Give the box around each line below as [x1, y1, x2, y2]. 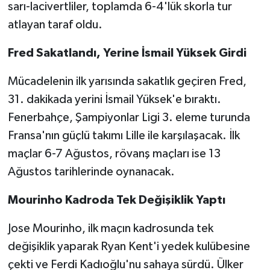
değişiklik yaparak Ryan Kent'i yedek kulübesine [7, 240, 250, 253]
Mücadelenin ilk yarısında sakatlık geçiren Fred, [7, 75, 246, 87]
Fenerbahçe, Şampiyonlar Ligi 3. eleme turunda [7, 111, 250, 124]
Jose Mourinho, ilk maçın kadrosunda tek [7, 222, 213, 234]
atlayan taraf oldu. [7, 18, 102, 31]
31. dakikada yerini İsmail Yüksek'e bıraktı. [7, 93, 221, 105]
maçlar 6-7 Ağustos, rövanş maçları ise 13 [7, 147, 221, 160]
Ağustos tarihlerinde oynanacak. [7, 165, 175, 178]
